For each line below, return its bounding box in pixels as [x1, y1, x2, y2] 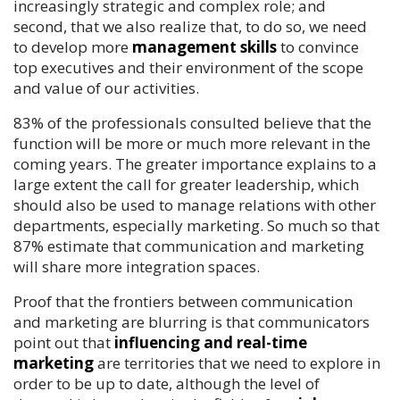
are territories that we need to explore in [94, 352, 380, 373]
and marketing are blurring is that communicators [13, 311, 370, 332]
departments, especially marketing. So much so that [13, 214, 379, 236]
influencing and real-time [114, 331, 307, 353]
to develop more [13, 36, 132, 57]
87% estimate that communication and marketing [13, 235, 364, 256]
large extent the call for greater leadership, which [13, 173, 359, 195]
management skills [132, 36, 277, 57]
